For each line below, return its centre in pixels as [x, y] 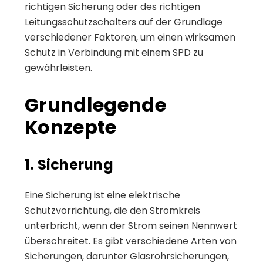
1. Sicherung [69, 164]
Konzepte [71, 127]
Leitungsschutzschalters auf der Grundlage [124, 22]
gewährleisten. [58, 68]
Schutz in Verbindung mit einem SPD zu [114, 52]
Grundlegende [95, 104]
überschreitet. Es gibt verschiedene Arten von [131, 241]
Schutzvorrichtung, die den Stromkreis [112, 210]
